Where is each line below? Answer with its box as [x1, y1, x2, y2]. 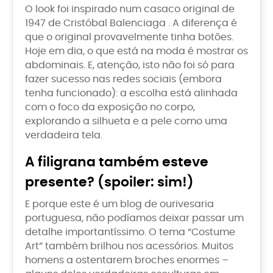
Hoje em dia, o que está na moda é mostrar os [25, 46, 248, 57]
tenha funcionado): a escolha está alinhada [25, 88, 238, 99]
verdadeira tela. [25, 130, 102, 141]
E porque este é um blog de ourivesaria [25, 199, 214, 210]
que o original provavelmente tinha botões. [25, 32, 233, 43]
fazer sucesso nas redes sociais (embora [25, 74, 222, 85]
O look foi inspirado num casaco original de [25, 4, 235, 15]
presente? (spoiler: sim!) [25, 175, 194, 190]
